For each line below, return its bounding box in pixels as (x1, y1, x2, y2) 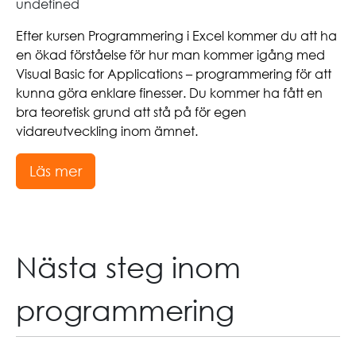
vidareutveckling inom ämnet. (16, 122, 198, 139)
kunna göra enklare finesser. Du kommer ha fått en (16, 84, 323, 101)
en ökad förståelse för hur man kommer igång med (16, 46, 325, 63)
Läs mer (29, 161, 82, 180)
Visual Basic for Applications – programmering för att (16, 65, 331, 82)
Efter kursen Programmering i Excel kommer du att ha (16, 27, 337, 44)
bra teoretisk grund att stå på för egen (16, 103, 246, 120)
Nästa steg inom (16, 249, 241, 284)
